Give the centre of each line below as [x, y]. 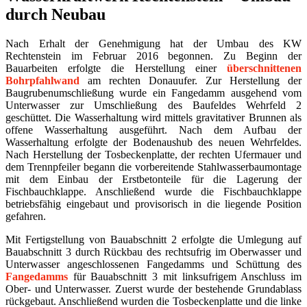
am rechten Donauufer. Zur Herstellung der [191, 80]
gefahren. [26, 216]
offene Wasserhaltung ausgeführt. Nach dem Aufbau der [153, 130]
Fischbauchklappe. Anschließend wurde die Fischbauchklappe [153, 191]
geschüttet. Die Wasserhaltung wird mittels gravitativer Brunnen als [153, 117]
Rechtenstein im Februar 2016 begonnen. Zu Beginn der [153, 56]
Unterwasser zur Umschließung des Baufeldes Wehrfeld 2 [153, 105]
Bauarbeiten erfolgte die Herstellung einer [116, 68]
